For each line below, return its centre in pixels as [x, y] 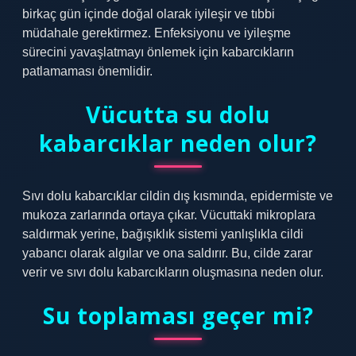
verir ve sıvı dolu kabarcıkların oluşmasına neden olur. [173, 272]
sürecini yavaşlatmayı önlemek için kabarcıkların [158, 52]
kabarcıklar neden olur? [178, 143]
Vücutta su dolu [178, 114]
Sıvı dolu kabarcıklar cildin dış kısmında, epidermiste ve [178, 196]
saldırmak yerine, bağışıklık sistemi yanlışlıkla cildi [163, 234]
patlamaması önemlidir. [87, 71]
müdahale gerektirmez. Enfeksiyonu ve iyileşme [157, 33]
